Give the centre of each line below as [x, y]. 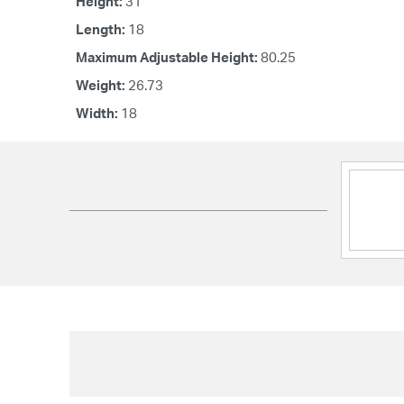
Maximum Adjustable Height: [168, 58]
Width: [98, 114]
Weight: [102, 86]
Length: [102, 30]
